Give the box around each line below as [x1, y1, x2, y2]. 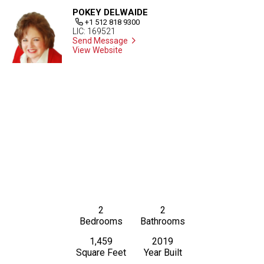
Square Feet [76, 246, 127, 258]
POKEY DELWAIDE [72, 7, 148, 18]
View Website [72, 45, 123, 55]
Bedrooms [80, 215, 123, 227]
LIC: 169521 [72, 27, 115, 37]
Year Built [143, 246, 182, 258]
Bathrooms [140, 215, 186, 227]
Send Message [72, 36, 128, 46]
